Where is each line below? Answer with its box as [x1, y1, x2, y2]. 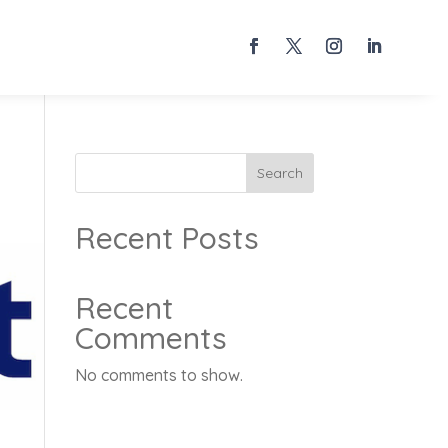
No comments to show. [74, 364, 243, 385]
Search [256, 163, 303, 182]
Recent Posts [74, 218, 259, 257]
